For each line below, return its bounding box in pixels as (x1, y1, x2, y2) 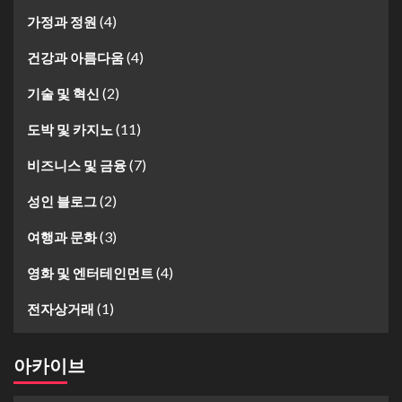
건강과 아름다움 (27, 49, 124, 66)
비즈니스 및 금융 (27, 157, 127, 174)
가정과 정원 (27, 13, 97, 31)
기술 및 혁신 (27, 85, 100, 102)
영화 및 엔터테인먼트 (27, 265, 153, 282)
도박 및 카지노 (27, 121, 113, 138)
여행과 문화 (27, 229, 97, 246)
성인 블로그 (27, 193, 97, 210)
